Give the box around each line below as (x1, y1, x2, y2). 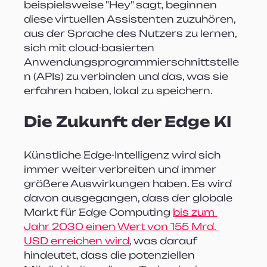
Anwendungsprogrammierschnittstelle (24, 55, 240, 68)
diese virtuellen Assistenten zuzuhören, (24, 13, 238, 25)
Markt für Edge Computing (24, 206, 173, 218)
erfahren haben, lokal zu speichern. (24, 84, 213, 97)
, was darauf (129, 234, 200, 247)
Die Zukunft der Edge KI (24, 112, 232, 131)
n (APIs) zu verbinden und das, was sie (24, 70, 231, 82)
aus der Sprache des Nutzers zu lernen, (24, 27, 240, 39)
